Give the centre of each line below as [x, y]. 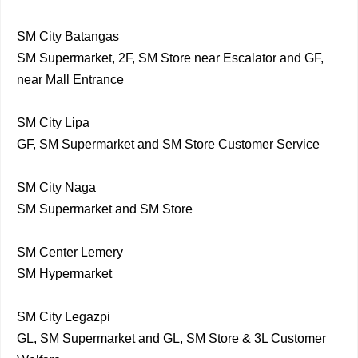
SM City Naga [56, 187]
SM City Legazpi [64, 317]
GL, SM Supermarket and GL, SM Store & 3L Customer [171, 338]
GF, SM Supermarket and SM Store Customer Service [168, 144]
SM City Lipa [53, 123]
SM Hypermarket [64, 274]
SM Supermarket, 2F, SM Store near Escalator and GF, [170, 58]
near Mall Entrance [70, 80]
